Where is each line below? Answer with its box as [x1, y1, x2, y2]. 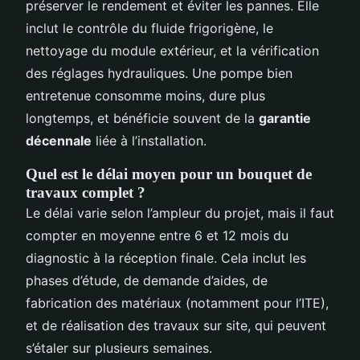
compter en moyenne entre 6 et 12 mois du [26, 227, 288, 243]
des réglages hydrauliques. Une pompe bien [26, 64, 292, 81]
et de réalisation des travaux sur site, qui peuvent [26, 317, 326, 333]
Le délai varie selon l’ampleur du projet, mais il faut [26, 204, 334, 221]
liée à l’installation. [92, 132, 207, 149]
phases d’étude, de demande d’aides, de [26, 272, 268, 288]
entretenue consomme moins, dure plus [26, 87, 265, 104]
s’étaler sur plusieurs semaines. [26, 339, 212, 356]
